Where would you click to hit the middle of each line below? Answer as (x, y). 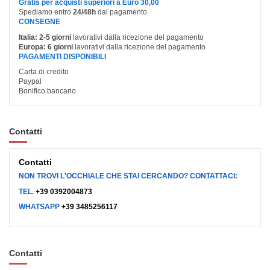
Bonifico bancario (47, 91)
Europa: (32, 47)
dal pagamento (121, 12)
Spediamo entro (46, 12)
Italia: (28, 37)
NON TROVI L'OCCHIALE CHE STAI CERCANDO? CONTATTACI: (128, 176)
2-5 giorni (55, 37)
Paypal (30, 82)
